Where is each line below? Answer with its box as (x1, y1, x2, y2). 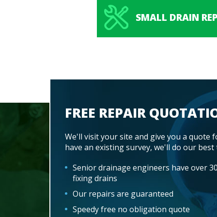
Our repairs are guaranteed (73, 188, 173, 199)
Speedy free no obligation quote (73, 203, 190, 215)
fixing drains (73, 172, 117, 184)
